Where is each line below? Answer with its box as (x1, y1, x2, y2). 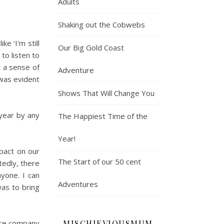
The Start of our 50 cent (58, 156, 141, 166)
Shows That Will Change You (58, 87, 154, 98)
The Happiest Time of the (58, 110, 147, 121)
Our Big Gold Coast (58, 42, 124, 52)
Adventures (58, 178, 98, 189)
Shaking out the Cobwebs (58, 19, 145, 29)
